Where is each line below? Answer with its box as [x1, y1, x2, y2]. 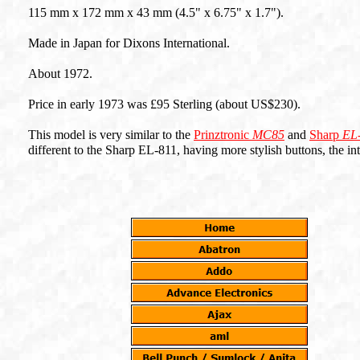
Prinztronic [194, 128, 252, 141]
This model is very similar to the [28, 128, 194, 141]
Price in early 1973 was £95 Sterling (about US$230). [28, 97, 301, 111]
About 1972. [28, 67, 92, 80]
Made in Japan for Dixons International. [28, 36, 230, 50]
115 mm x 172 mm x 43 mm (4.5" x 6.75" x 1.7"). [28, 6, 284, 19]
